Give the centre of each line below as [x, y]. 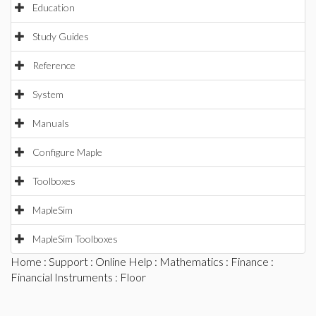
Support [68, 261]
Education [54, 7]
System [48, 94]
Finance [250, 261]
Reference [54, 65]
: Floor [129, 277]
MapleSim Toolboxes [75, 239]
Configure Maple [67, 152]
